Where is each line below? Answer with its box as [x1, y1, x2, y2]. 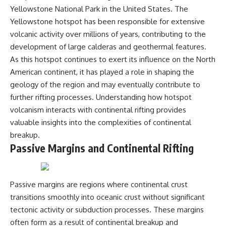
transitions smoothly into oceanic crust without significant [10, 192, 205, 202]
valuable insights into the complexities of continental [10, 118, 191, 128]
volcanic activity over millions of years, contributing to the [10, 29, 206, 39]
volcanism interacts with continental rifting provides [10, 105, 186, 115]
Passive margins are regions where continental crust [10, 180, 188, 190]
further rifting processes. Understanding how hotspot [10, 92, 192, 102]
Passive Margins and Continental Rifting [10, 141, 194, 155]
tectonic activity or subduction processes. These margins [10, 205, 204, 215]
